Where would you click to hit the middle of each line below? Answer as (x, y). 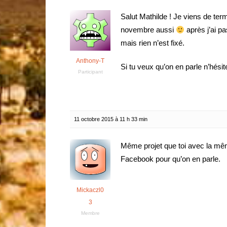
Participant (90, 72)
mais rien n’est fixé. (153, 43)
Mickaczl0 (90, 190)
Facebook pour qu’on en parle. (171, 159)
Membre (90, 213)
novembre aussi (148, 30)
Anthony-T (90, 61)
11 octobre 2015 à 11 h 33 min (111, 119)
